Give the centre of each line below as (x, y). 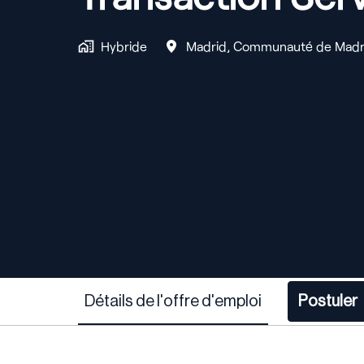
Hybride (124, 46)
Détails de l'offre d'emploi (173, 302)
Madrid (206, 46)
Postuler (328, 302)
